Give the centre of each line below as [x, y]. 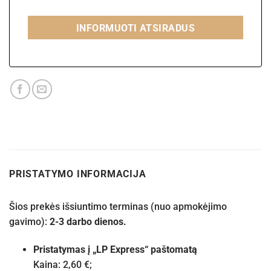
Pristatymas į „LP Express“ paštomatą [115, 249]
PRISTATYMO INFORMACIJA [78, 174]
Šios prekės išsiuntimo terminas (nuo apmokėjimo [118, 207]
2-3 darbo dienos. [88, 222]
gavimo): [29, 222]
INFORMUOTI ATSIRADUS [135, 29]
